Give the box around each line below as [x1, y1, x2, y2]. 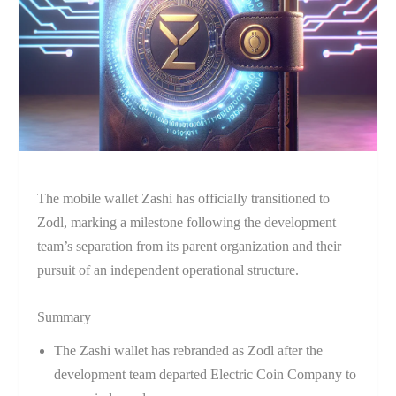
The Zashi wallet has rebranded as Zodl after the [53, 342, 323, 358]
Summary [37, 308, 92, 324]
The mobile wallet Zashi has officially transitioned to [37, 190, 331, 206]
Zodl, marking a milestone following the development [37, 214, 337, 230]
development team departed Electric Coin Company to [53, 366, 356, 382]
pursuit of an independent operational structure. [37, 262, 300, 278]
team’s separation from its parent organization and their [37, 238, 342, 254]
